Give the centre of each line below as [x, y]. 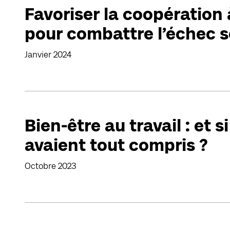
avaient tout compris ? [116, 145]
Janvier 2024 [48, 55]
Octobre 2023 [50, 166]
